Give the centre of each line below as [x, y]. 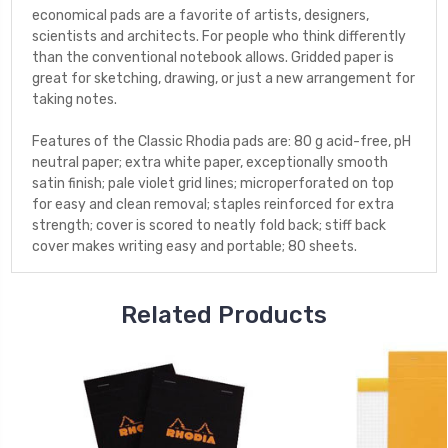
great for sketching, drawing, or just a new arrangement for [223, 78]
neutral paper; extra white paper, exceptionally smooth [210, 162]
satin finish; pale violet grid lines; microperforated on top [213, 183]
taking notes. [74, 99]
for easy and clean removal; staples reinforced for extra [213, 204]
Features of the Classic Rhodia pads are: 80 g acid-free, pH [221, 141]
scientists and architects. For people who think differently [219, 36]
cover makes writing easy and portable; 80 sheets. [194, 246]
